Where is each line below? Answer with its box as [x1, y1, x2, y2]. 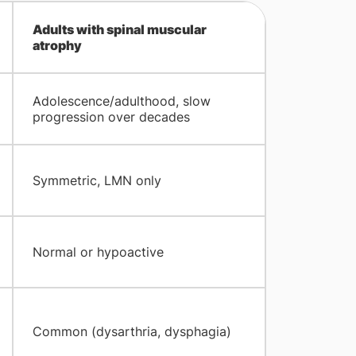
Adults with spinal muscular [32, 21, 207, 38]
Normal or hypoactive [32, 244, 164, 261]
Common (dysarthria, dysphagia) [32, 323, 231, 340]
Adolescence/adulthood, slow [32, 93, 211, 110]
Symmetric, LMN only [32, 172, 161, 189]
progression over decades [32, 109, 190, 126]
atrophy [32, 37, 82, 54]
